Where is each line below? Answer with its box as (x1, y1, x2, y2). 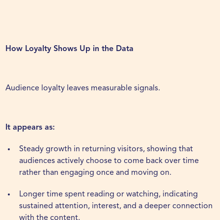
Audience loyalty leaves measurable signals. (5, 84, 161, 93)
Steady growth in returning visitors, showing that (19, 145, 193, 154)
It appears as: (5, 124, 55, 132)
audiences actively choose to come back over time (19, 157, 199, 165)
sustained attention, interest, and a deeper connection (19, 202, 213, 211)
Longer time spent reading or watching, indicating (19, 191, 198, 199)
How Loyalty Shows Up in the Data (5, 45, 134, 54)
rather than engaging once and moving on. (19, 169, 172, 177)
